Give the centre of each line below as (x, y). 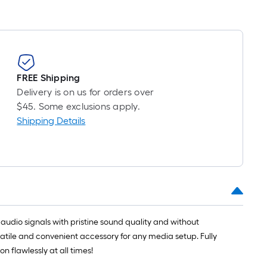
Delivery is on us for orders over (86, 92)
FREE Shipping (49, 78)
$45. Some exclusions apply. (78, 106)
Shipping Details (51, 121)
